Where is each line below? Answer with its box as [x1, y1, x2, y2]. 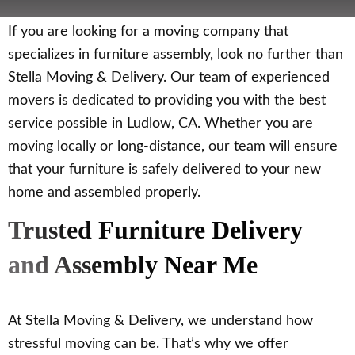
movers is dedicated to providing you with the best [8, 94, 326, 109]
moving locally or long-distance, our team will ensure [8, 139, 338, 155]
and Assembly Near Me [8, 250, 258, 280]
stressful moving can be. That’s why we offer [8, 337, 288, 352]
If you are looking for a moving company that [8, 25, 288, 40]
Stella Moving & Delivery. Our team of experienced [8, 71, 330, 86]
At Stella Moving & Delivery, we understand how [8, 314, 313, 329]
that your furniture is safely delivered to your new [8, 162, 321, 177]
